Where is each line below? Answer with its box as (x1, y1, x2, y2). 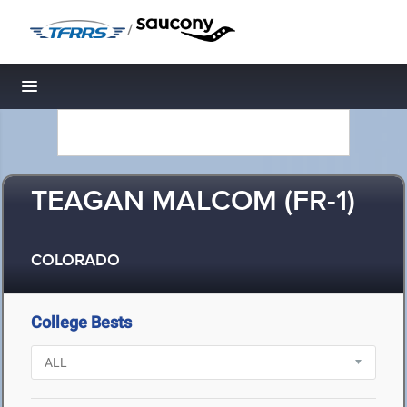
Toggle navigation (30, 82, 153, 101)
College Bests (31, 313, 132, 332)
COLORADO (31, 251, 120, 272)
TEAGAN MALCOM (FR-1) (31, 184, 355, 221)
